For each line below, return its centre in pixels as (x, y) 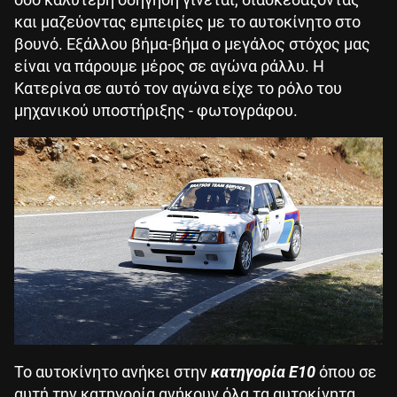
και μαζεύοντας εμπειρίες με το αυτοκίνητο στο (187, 21)
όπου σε (346, 371)
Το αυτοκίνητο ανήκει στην (113, 371)
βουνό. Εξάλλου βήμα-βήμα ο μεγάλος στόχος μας (192, 43)
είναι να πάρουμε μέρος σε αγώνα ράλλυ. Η (169, 66)
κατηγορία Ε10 (263, 371)
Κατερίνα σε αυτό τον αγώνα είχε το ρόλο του (178, 88)
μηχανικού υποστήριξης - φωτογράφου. (156, 110)
